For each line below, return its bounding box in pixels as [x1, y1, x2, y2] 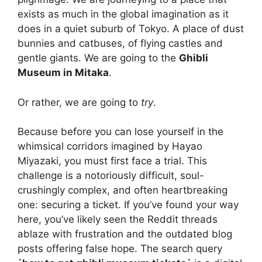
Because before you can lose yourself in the [18, 126, 223, 138]
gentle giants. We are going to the [18, 52, 179, 64]
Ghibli [179, 52, 208, 64]
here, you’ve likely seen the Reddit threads [18, 213, 218, 226]
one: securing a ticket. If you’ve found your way [18, 199, 239, 211]
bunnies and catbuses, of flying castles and [18, 37, 223, 50]
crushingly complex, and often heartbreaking [18, 184, 227, 196]
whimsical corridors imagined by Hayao [18, 140, 202, 153]
